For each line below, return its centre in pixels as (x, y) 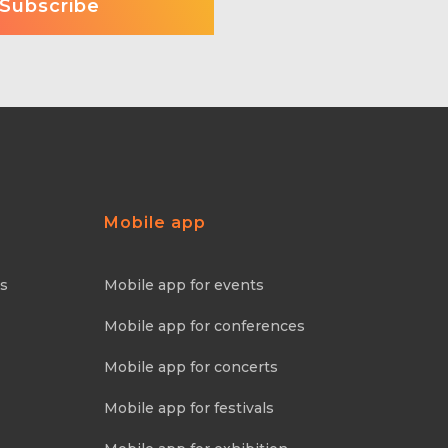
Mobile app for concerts (190, 367)
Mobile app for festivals (188, 408)
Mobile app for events (183, 285)
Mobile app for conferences (204, 326)
